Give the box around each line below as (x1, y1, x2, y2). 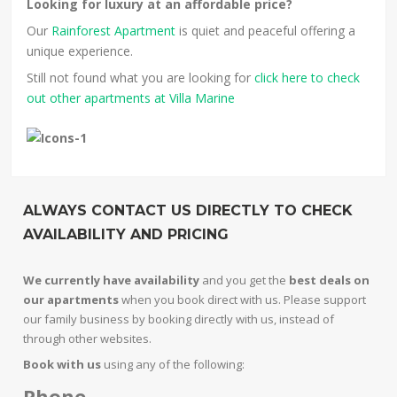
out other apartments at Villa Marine (27, 90, 236, 107)
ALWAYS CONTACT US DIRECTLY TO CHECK (23, 202, 354, 220)
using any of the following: (104, 356, 245, 373)
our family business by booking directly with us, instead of (23, 311, 335, 328)
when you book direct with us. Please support (121, 292, 367, 308)
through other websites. (23, 331, 152, 347)
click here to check (251, 69, 361, 87)
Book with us (23, 356, 105, 373)
